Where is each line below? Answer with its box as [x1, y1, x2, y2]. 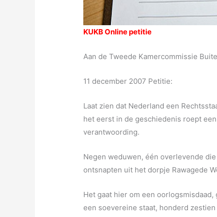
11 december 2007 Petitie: [83, 77, 173, 86]
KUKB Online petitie [83, 27, 152, 37]
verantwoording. [83, 127, 140, 137]
